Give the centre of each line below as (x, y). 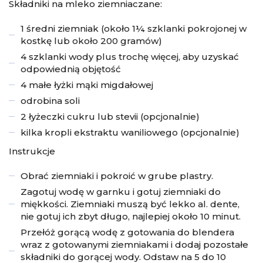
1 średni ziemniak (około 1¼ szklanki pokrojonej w (134, 28)
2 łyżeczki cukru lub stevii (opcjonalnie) (110, 116)
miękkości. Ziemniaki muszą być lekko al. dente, (130, 204)
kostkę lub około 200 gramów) (91, 41)
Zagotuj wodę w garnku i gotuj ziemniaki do (121, 191)
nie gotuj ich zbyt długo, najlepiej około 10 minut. (131, 216)
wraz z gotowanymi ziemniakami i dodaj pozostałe (134, 244)
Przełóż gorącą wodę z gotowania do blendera (127, 232)
